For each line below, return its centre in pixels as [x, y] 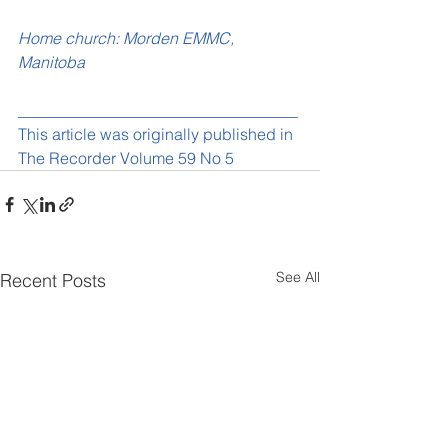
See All [298, 277]
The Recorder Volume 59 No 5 [126, 158]
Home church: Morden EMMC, [128, 38]
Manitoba [51, 62]
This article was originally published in [157, 134]
